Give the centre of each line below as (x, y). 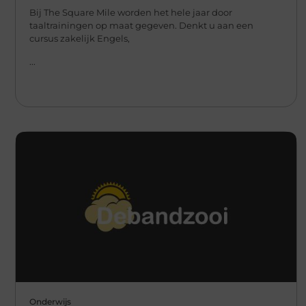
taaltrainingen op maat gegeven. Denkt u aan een (141, 26)
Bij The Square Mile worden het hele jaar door (131, 13)
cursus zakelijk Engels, (80, 39)
